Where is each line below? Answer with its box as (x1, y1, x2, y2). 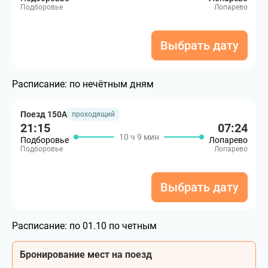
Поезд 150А (20, 109, 67, 119)
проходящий (72, 110, 115, 118)
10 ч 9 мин (118, 132, 159, 142)
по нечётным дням (69, 78, 154, 90)
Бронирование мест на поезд (20, 249, 152, 260)
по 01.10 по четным (69, 220, 157, 232)
